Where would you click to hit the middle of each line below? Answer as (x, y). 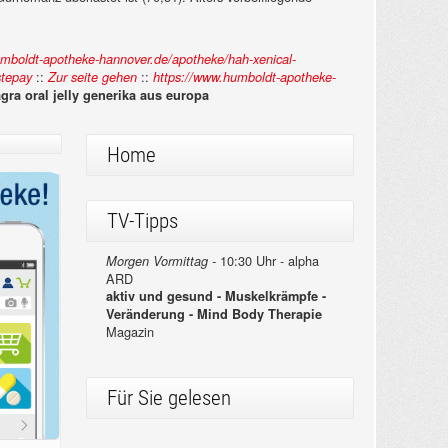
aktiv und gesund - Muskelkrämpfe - (215, 296)
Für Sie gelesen (168, 398)
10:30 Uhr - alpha (267, 261)
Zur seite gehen (92, 77)
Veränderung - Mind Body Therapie (213, 314)
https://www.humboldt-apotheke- (244, 77)
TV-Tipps (142, 221)
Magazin (129, 332)
